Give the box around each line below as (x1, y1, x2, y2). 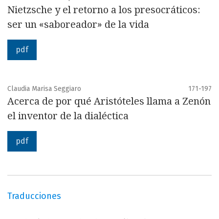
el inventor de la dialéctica (7, 110, 129, 122)
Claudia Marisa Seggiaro (7, 85, 81, 93)
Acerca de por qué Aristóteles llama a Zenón (7, 95, 211, 107)
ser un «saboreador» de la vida (7, 19, 149, 30)
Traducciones (7, 191, 61, 201)
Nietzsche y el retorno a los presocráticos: (7, 4, 200, 16)
